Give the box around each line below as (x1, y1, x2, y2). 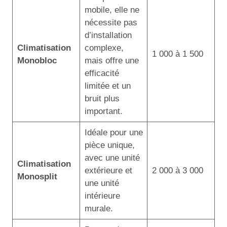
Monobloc (17, 55, 57, 65)
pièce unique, (84, 140, 135, 150)
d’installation (84, 30, 132, 40)
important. (84, 106, 123, 116)
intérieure (84, 191, 120, 201)
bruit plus (84, 93, 120, 103)
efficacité (84, 68, 119, 78)
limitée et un (84, 81, 131, 91)
